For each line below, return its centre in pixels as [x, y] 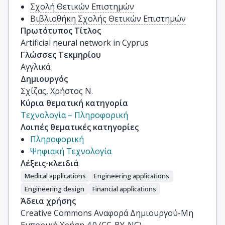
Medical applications [55, 176]
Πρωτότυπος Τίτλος [61, 31]
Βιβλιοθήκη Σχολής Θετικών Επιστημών [108, 19]
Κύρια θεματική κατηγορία [74, 103]
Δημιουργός [44, 79]
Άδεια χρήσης [48, 201]
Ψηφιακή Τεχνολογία [71, 151]
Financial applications [124, 189]
